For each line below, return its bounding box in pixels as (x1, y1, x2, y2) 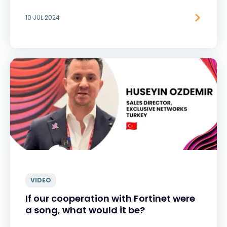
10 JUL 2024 (25, 13, 60, 22)
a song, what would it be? (25, 204, 145, 216)
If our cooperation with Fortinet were (25, 192, 195, 205)
